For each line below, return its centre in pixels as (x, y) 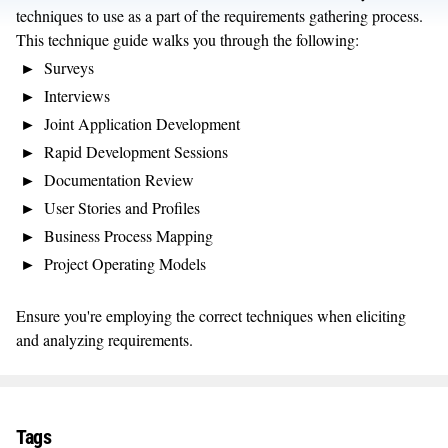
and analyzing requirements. (104, 339)
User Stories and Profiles (122, 207)
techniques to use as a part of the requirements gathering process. (219, 15)
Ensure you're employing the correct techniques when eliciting (211, 315)
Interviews (77, 95)
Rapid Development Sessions (136, 151)
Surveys (69, 67)
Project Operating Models (125, 263)
